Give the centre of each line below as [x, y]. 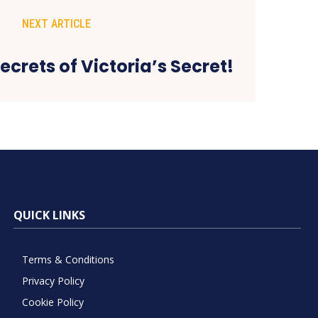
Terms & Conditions [68, 259]
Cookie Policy [53, 302]
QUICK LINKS [49, 215]
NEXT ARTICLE [57, 23]
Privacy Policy [53, 280]
